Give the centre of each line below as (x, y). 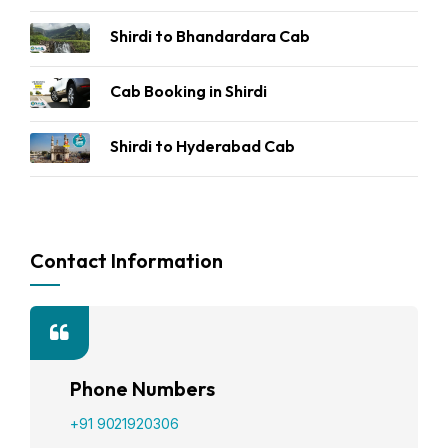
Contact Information (126, 260)
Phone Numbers (142, 388)
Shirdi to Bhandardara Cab (210, 36)
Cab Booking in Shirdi (188, 91)
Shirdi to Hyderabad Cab (202, 146)
